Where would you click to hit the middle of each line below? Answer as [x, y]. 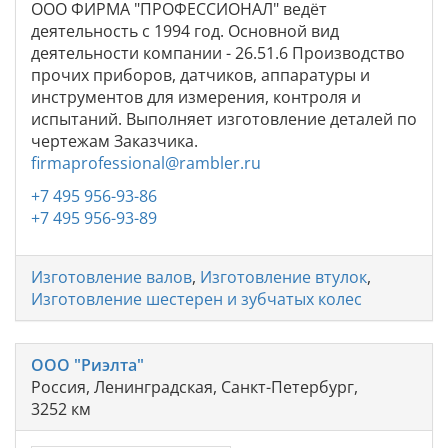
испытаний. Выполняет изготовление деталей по [224, 118]
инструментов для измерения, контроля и [196, 96]
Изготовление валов [111, 276]
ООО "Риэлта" [87, 364]
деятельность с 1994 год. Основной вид [185, 30]
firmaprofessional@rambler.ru [146, 162]
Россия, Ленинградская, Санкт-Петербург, [194, 386]
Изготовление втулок [283, 276]
